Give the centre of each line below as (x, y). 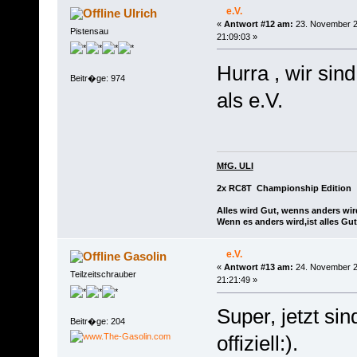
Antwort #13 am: (258, 267)
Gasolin (145, 257)
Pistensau (89, 31)
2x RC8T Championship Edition (284, 188)
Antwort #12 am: (258, 24)
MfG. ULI (235, 166)
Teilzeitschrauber (103, 275)
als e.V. (249, 100)
